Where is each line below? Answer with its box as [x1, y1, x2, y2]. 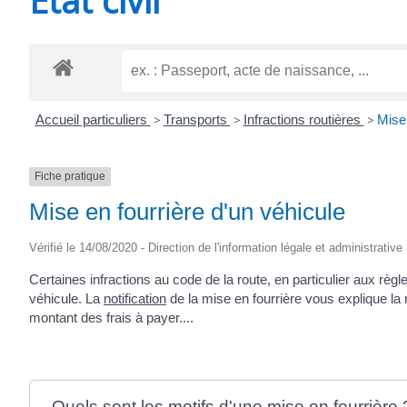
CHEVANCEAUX [170, 18, 256, 41]
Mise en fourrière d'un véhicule [29, 197, 345, 225]
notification [104, 290, 166, 306]
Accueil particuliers [35, 112, 151, 128]
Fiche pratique [35, 170, 105, 184]
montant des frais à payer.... [29, 309, 194, 325]
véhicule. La [29, 290, 104, 306]
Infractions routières [243, 112, 364, 128]
